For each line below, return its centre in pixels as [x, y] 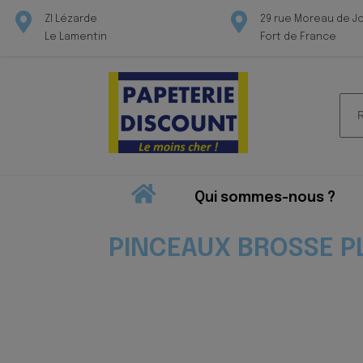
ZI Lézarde [71, 19]
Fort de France [298, 37]
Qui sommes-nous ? [265, 197]
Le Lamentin [76, 37]
